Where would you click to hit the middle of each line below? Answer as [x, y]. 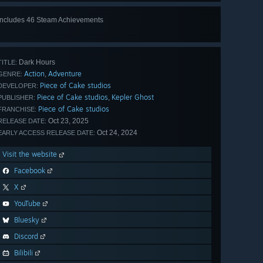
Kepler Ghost [133, 97]
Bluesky [27, 220]
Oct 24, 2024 [116, 133]
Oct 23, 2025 [68, 121]
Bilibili [23, 253]
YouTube [27, 204]
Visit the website [31, 154]
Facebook [30, 171]
